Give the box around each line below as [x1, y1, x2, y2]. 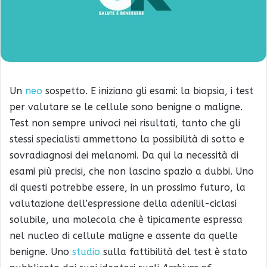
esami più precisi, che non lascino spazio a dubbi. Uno [10, 165, 254, 177]
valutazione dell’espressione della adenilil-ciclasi [10, 197, 237, 209]
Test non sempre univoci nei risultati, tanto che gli [10, 117, 240, 129]
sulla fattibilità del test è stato [100, 246, 247, 257]
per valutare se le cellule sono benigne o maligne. [10, 101, 243, 113]
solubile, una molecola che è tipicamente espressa [10, 213, 243, 225]
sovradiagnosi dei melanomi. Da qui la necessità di [10, 149, 238, 161]
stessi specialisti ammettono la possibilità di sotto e [10, 133, 244, 145]
